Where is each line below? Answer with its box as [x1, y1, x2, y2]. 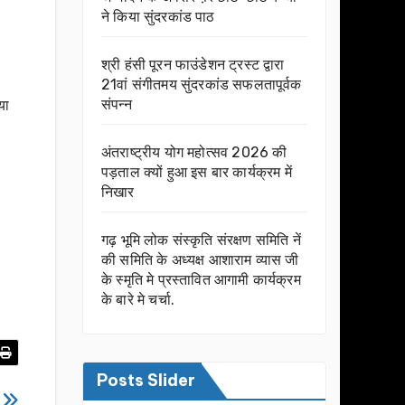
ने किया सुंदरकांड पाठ [101, 8, 215, 26]
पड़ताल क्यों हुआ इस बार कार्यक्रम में [101, 164, 292, 182]
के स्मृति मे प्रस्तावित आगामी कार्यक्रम [101, 271, 301, 289]
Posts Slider [97, 370, 195, 391]
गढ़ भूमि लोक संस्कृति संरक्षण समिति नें [101, 231, 301, 250]
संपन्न [101, 96, 132, 114]
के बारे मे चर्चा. [101, 291, 174, 309]
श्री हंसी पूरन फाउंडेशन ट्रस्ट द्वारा [101, 56, 285, 74]
